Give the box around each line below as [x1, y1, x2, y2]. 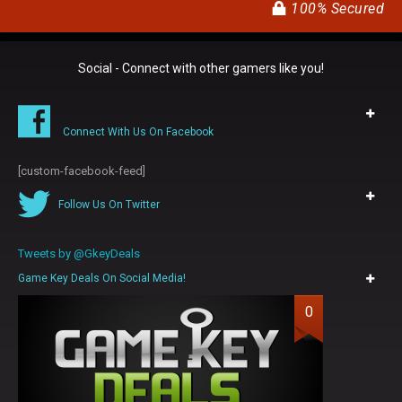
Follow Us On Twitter [58, 197, 160, 211]
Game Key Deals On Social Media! [18, 271, 186, 284]
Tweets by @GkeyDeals [18, 246, 140, 260]
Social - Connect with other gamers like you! [78, 60, 324, 75]
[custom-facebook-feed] [18, 163, 145, 178]
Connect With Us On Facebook [63, 125, 214, 138]
